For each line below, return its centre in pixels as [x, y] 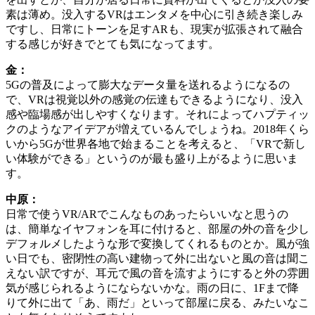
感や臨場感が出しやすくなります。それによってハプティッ [157, 115]
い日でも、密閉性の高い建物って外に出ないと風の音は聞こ [157, 259]
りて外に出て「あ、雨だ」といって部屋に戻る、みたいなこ [157, 303]
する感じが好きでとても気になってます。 [112, 44]
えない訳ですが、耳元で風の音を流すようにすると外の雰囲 [157, 274]
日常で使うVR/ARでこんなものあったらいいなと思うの [147, 214]
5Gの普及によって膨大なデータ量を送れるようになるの [148, 85]
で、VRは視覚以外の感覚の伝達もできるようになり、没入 [154, 100]
